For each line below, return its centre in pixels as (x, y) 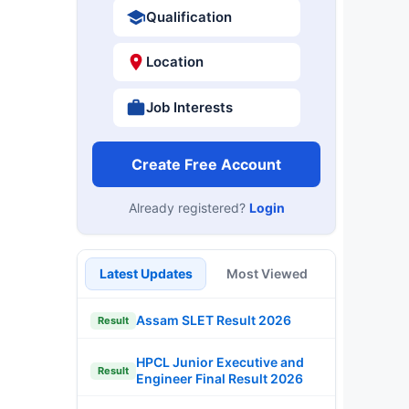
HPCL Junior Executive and (220, 362)
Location (174, 62)
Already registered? (189, 207)
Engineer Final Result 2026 (220, 378)
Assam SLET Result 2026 (214, 320)
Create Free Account (206, 164)
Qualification (189, 16)
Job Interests (189, 107)
